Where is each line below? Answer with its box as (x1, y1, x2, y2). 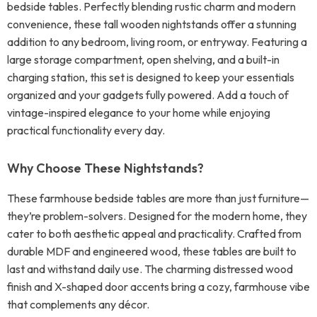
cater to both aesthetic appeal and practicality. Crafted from (7, 226, 301, 241)
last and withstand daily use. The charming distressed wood (7, 262, 293, 276)
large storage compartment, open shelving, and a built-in (7, 52, 279, 67)
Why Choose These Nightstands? (7, 160, 204, 176)
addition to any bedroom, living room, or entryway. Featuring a (7, 35, 307, 49)
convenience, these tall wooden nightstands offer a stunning (7, 17, 296, 31)
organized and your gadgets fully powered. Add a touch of (7, 88, 289, 102)
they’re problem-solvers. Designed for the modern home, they (7, 209, 307, 223)
